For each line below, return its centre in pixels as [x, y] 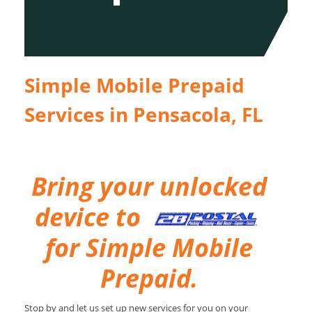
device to [94, 217]
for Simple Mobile [149, 247]
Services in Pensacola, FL [144, 114]
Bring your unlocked [149, 186]
